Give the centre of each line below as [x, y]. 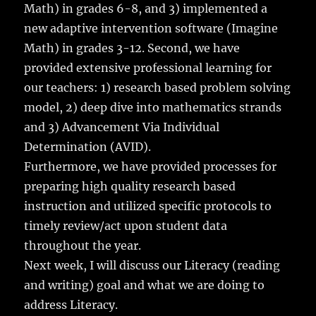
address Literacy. [71, 305]
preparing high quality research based [130, 187]
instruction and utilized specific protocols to [148, 206]
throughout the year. [83, 246]
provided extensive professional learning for [148, 68]
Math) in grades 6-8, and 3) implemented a [146, 9]
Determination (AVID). [88, 147]
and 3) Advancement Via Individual [122, 127]
